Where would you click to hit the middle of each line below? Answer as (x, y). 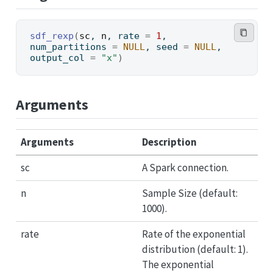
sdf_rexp (51, 36)
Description (169, 142)
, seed (164, 47)
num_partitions (71, 47)
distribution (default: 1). (195, 249)
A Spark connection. (185, 168)
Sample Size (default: (190, 193)
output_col (60, 58)
